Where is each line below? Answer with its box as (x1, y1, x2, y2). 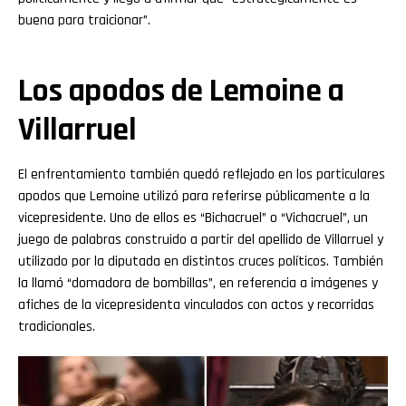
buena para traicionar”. (18, 11, 150, 31)
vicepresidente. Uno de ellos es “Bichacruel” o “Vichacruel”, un (18, 208, 368, 228)
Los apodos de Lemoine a (18, 71, 344, 112)
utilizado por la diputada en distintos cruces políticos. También (18, 252, 383, 272)
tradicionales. (18, 317, 95, 337)
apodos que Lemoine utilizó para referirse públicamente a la (18, 187, 370, 207)
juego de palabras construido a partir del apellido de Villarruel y (18, 230, 383, 250)
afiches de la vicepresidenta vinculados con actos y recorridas (18, 295, 374, 315)
